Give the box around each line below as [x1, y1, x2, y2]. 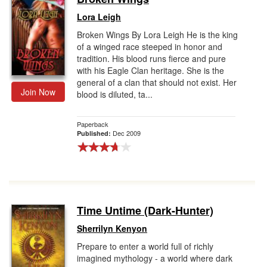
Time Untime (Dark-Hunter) [77, 203, 213, 218]
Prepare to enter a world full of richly [77, 240, 213, 252]
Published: [77, 129, 113, 138]
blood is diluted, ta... [77, 88, 153, 100]
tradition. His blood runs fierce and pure [77, 52, 226, 64]
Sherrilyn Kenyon [77, 222, 147, 234]
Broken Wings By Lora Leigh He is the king [77, 29, 238, 41]
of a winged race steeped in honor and [77, 41, 222, 52]
